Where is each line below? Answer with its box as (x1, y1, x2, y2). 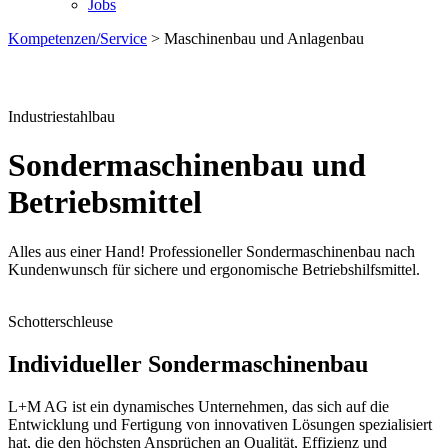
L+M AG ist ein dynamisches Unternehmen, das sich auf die (8, 397, 389, 415)
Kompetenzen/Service (8, 30, 147, 47)
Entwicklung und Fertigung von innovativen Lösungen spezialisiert (8, 415, 432, 433)
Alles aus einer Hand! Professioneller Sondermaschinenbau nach (8, 242, 415, 260)
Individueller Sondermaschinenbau (8, 350, 368, 377)
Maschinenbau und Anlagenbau (164, 30, 364, 47)
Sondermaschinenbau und (8, 147, 366, 184)
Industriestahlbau (8, 108, 115, 125)
